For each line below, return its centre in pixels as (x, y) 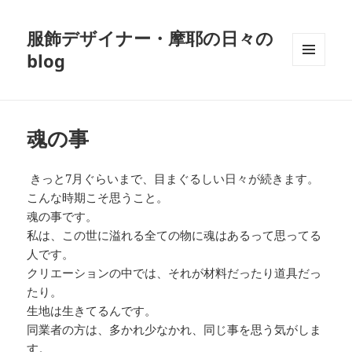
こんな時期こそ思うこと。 (98, 198)
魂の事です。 (62, 216)
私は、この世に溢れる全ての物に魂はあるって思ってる (174, 235)
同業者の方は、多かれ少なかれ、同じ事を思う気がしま (174, 330)
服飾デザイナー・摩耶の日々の (150, 38)
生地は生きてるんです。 (92, 311)
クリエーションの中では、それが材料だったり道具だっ (174, 273)
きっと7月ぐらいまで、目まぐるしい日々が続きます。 (173, 179)
